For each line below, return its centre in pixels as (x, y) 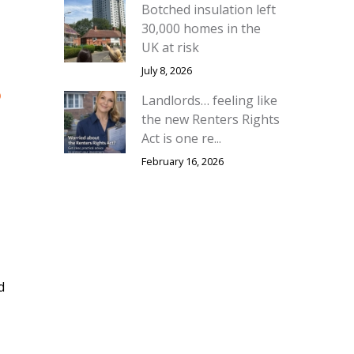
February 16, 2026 (183, 162)
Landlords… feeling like (210, 101)
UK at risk (171, 48)
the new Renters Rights (211, 120)
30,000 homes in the (201, 29)
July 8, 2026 (167, 71)
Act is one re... (182, 139)
